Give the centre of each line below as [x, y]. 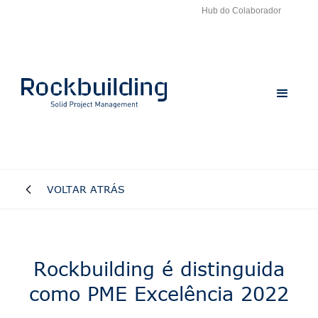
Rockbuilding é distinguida [159, 269]
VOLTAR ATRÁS [86, 190]
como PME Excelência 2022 [159, 294]
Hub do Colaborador [241, 11]
